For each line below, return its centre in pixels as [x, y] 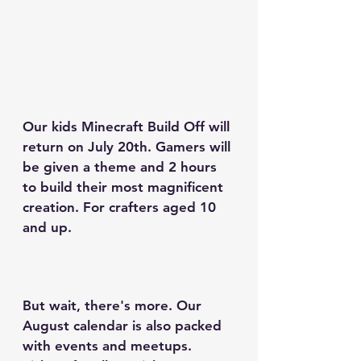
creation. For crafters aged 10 [121, 207]
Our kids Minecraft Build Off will [128, 127]
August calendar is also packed [124, 326]
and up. [47, 228]
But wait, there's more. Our [114, 306]
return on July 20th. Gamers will [129, 147]
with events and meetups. [109, 346]
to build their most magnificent [125, 187]
